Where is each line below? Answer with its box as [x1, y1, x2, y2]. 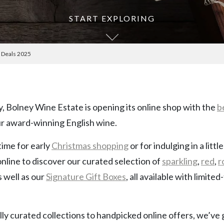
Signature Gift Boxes [46, 171, 126, 182]
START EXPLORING [69, 13, 155, 23]
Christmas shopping [51, 140, 128, 151]
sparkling [162, 155, 197, 167]
